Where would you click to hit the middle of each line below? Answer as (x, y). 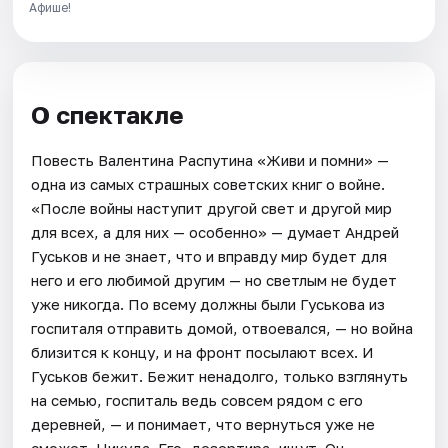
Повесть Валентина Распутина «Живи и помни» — (210, 160)
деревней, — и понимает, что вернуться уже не (203, 424)
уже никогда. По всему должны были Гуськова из (208, 304)
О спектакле (108, 114)
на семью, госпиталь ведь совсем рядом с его (197, 400)
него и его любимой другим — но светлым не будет (214, 280)
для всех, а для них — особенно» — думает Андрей (215, 232)
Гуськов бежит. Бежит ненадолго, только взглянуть (220, 376)
